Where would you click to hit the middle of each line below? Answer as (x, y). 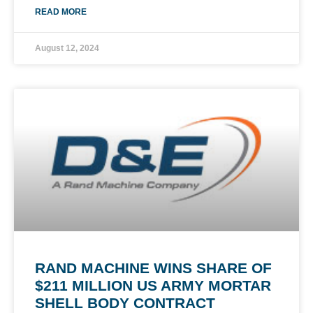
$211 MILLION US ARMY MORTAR (153, 285)
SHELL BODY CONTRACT (125, 303)
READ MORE (61, 12)
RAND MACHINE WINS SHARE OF (153, 268)
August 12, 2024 (67, 48)
